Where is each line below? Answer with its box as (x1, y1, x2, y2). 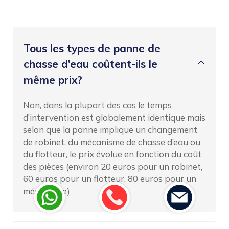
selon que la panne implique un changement (23, 124, 197, 135)
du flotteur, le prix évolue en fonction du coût (23, 149, 201, 160)
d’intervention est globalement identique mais (23, 112, 205, 123)
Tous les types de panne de (24, 41, 161, 55)
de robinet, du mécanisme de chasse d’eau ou (23, 136, 200, 148)
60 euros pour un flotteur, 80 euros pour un (23, 173, 196, 185)
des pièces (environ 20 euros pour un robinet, (23, 161, 202, 172)
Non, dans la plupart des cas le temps (23, 100, 172, 111)
